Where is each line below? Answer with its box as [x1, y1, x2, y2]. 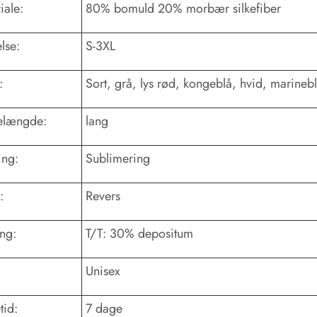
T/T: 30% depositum [86, 224, 193, 243]
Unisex [86, 261, 120, 280]
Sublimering [86, 149, 150, 168]
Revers [86, 186, 120, 205]
